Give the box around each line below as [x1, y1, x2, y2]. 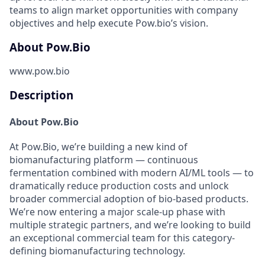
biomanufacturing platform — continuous [9, 153, 198, 166]
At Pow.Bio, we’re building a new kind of [9, 140, 188, 153]
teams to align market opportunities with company [9, 4, 238, 17]
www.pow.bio [9, 64, 70, 78]
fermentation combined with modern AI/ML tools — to [9, 166, 254, 179]
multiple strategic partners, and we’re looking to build [9, 218, 251, 231]
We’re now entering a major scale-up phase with [9, 205, 225, 218]
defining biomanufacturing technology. [9, 244, 185, 257]
